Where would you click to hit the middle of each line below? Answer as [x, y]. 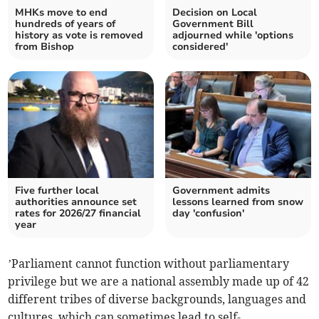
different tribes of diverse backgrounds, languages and [157, 299]
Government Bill [213, 24]
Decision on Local [215, 13]
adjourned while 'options [233, 36]
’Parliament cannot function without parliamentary [149, 264]
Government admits [221, 191]
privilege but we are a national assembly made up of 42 [159, 282]
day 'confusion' [208, 214]
